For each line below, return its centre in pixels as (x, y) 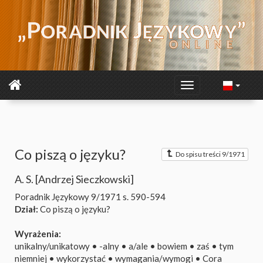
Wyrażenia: (38, 234)
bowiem (172, 246)
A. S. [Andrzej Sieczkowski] (74, 179)
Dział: (26, 209)
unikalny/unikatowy (52, 246)
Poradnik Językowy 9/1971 (68, 197)
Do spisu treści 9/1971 (210, 154)
